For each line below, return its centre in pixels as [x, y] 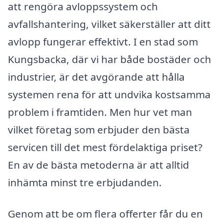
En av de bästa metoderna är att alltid [99, 164]
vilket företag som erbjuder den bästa [99, 129]
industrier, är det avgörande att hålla [96, 77]
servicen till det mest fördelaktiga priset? [105, 147]
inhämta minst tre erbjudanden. [85, 182]
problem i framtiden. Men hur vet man [100, 112]
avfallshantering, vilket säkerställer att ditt [109, 24]
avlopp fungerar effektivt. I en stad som [103, 41]
